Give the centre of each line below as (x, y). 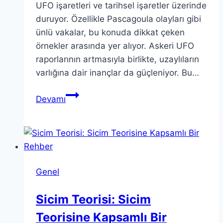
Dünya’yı (82, 107)
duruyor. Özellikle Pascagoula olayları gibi (118, 19)
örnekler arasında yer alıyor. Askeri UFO (115, 46)
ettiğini (79, 134)
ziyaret (79, 121)
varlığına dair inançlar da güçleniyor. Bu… (117, 72)
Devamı (51, 99)
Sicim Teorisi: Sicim (93, 199)
